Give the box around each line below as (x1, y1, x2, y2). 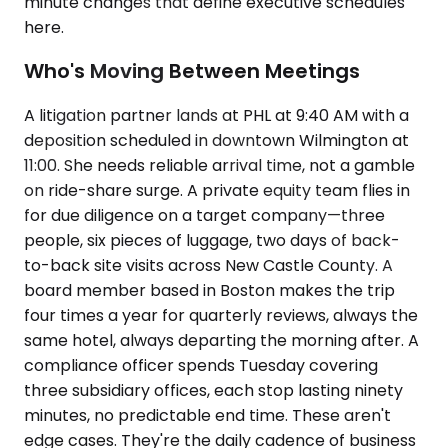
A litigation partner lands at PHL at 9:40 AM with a (24, 104, 409, 127)
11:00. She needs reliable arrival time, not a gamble (24, 154, 415, 177)
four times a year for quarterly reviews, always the (24, 304, 418, 327)
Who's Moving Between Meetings (24, 57, 360, 86)
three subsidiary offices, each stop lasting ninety (24, 379, 403, 402)
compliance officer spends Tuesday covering (24, 354, 378, 377)
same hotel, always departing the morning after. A (24, 329, 419, 352)
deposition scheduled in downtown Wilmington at (24, 129, 409, 152)
